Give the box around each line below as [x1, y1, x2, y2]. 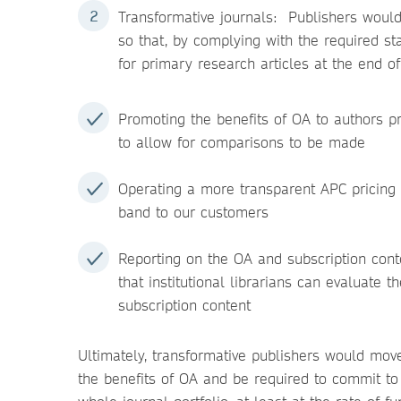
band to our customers [118, 202, 269, 221]
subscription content [118, 295, 251, 314]
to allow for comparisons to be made [118, 132, 365, 151]
